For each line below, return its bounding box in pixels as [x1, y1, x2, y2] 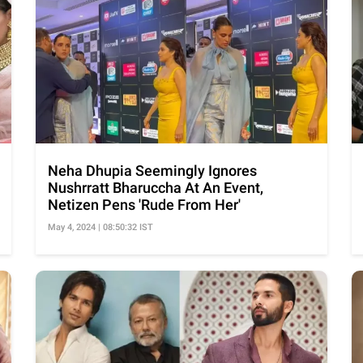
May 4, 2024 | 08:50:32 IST [48, 222, 153, 233]
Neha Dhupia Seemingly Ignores [48, 162, 257, 180]
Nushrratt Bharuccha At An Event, [48, 179, 263, 197]
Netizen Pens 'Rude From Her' [48, 196, 241, 214]
